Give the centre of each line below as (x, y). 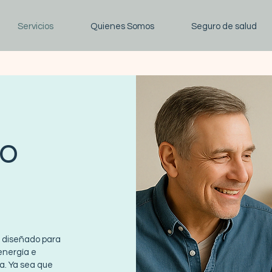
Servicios (35, 26)
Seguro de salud (224, 26)
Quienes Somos (122, 26)
